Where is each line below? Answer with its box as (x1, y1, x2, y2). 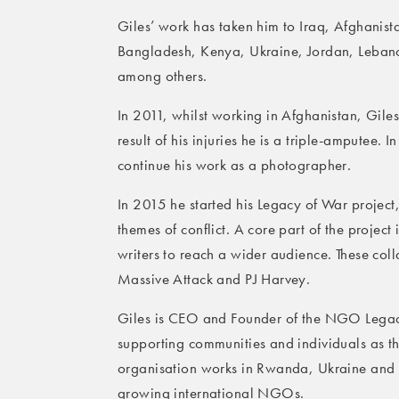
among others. (118, 68, 208, 85)
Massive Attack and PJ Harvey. (118, 271, 311, 288)
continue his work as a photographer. (118, 157, 352, 174)
